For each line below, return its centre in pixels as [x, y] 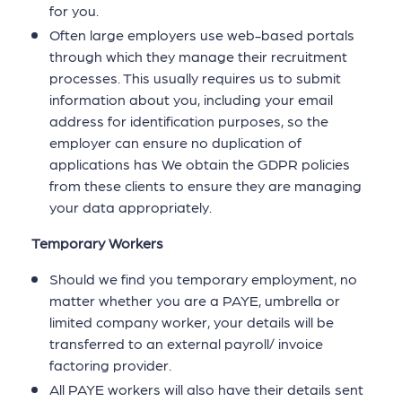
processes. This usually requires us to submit [195, 77]
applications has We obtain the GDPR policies [200, 163]
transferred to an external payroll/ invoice [186, 343]
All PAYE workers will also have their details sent [206, 389]
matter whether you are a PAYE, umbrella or [195, 300]
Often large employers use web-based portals [202, 34]
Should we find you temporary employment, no [203, 278]
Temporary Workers [97, 242]
